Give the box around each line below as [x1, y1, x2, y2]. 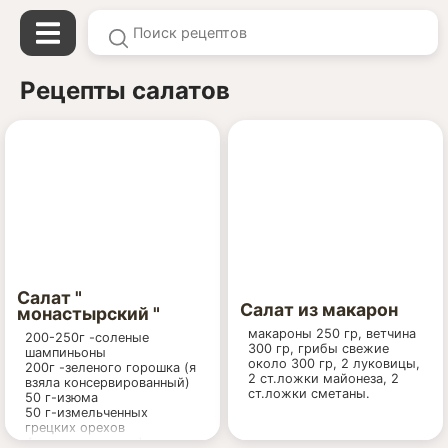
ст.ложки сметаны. [248, 385, 370, 401]
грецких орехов [25, 420, 125, 435]
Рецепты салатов [20, 76, 230, 105]
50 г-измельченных [25, 405, 148, 420]
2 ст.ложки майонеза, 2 [248, 370, 399, 386]
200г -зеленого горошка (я [25, 360, 196, 375]
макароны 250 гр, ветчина [248, 325, 416, 341]
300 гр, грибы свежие [248, 340, 389, 356]
